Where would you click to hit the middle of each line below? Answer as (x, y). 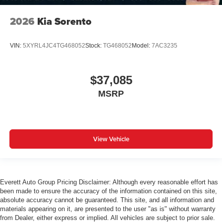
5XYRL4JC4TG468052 (54, 46)
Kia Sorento (64, 21)
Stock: (94, 46)
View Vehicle (111, 139)
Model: (142, 46)
